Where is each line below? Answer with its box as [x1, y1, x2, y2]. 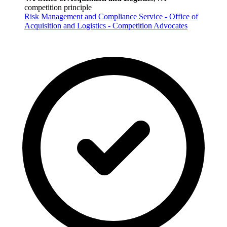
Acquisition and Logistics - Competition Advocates [24, 21, 187, 30]
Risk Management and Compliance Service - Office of [24, 12, 198, 21]
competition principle [24, 3, 92, 12]
